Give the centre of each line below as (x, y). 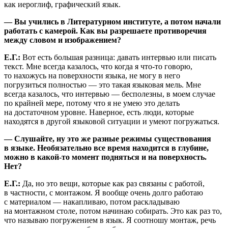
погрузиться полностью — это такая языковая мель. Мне (103, 84)
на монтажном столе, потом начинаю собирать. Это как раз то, (113, 211)
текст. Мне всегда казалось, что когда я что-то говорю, (98, 66)
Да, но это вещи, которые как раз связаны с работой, (113, 183)
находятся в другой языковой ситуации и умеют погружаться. (112, 121)
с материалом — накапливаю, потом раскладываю (92, 202)
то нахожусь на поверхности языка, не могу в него (92, 75)
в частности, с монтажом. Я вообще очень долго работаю (104, 192)
